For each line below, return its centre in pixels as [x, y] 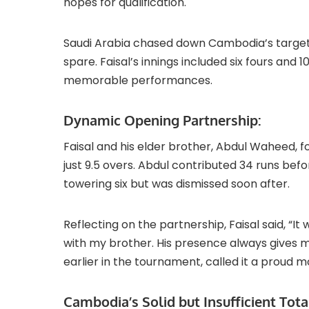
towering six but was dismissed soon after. [177, 184]
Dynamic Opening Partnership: [162, 120]
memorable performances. [138, 81]
